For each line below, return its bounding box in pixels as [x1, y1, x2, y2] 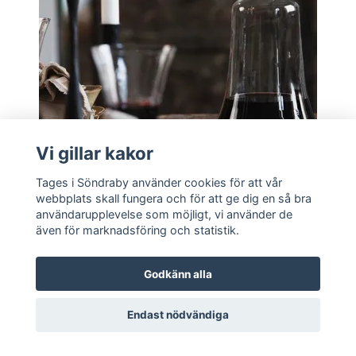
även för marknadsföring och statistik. [35, 222, 246, 237]
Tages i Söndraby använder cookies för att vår [35, 175, 282, 189]
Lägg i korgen [149, 215, 223, 230]
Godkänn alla [144, 267, 212, 281]
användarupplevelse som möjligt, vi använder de [35, 207, 292, 221]
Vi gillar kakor [35, 142, 153, 164]
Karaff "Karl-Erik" [12, 247, 118, 263]
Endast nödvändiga [127, 308, 229, 322]
